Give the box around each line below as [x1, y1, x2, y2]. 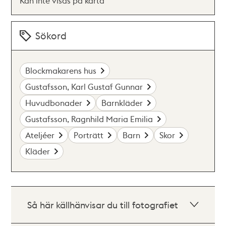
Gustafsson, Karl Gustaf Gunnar [25, 81, 143, 92]
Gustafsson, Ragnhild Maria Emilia [25, 114, 153, 124]
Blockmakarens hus [25, 65, 97, 76]
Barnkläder [101, 97, 143, 108]
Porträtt [74, 130, 104, 140]
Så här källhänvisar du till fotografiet [27, 199, 179, 210]
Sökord [35, 29, 67, 42]
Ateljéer [25, 130, 55, 140]
